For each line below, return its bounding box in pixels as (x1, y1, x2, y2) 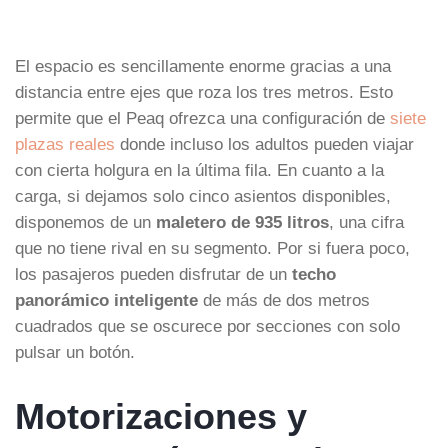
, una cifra (329, 212, 404, 231)
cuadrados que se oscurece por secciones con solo (15, 316, 400, 335)
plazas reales (15, 134, 115, 153)
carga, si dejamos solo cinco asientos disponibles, (15, 186, 391, 205)
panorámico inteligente (15, 290, 198, 309)
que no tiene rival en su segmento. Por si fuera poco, (15, 238, 410, 257)
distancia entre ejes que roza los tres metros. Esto (15, 82, 393, 101)
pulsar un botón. (15, 342, 135, 361)
